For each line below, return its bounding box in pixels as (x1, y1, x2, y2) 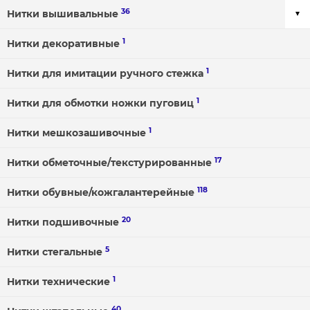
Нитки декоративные (7, 37, 122, 50)
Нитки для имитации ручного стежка (7, 67, 206, 80)
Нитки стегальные (7, 246, 105, 258)
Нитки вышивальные (7, 8, 121, 20)
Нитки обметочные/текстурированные (7, 156, 215, 169)
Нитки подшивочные (7, 216, 122, 228)
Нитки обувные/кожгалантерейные (7, 186, 197, 199)
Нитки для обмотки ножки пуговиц (7, 97, 197, 109)
